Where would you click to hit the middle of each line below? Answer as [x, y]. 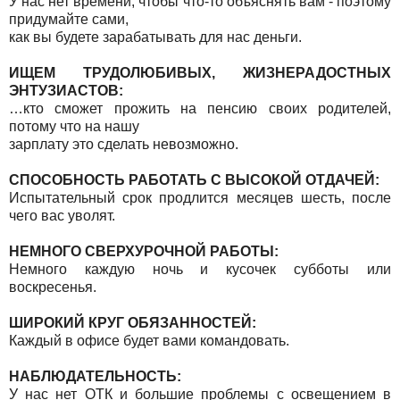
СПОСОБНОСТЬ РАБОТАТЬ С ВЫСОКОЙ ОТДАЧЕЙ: [196, 179]
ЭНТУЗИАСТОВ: [66, 90]
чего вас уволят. [62, 215]
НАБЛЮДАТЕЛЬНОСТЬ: [97, 376]
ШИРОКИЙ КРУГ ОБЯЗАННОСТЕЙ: [134, 322]
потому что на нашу [74, 126]
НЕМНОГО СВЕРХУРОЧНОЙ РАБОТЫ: [146, 251]
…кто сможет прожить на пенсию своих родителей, [200, 108]
